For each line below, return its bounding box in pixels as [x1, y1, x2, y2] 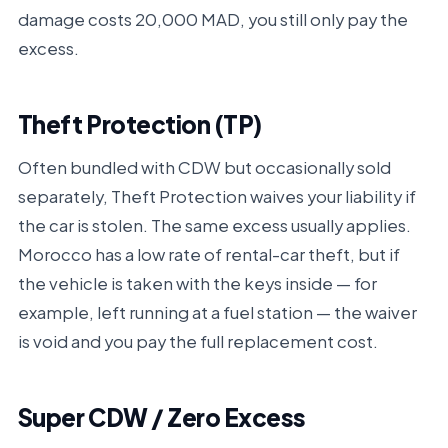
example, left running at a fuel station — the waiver [17, 302, 417, 323]
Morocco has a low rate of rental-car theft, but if [17, 244, 400, 265]
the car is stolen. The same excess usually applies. [17, 215, 411, 236]
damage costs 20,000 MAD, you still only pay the [17, 9, 408, 30]
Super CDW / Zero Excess [17, 402, 306, 432]
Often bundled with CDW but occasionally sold [17, 157, 391, 178]
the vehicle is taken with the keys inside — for [17, 273, 377, 294]
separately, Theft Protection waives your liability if [17, 186, 416, 207]
